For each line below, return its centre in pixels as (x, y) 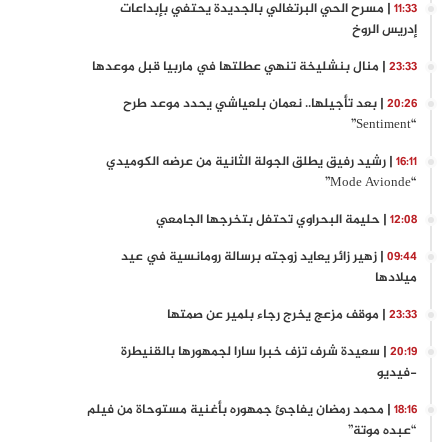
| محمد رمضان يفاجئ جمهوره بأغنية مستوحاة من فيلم (238, 409)
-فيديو (396, 372)
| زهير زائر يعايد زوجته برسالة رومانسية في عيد (252, 256)
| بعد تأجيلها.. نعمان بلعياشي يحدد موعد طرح (253, 103)
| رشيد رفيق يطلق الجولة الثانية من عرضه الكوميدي (249, 161)
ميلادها (395, 277)
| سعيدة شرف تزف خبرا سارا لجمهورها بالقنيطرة (253, 351)
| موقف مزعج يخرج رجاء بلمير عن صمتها (276, 314)
